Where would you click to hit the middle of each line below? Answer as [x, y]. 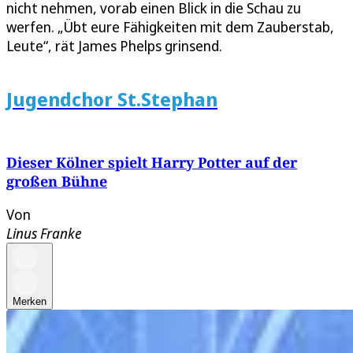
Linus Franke [44, 234]
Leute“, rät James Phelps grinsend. [114, 46]
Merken [30, 302]
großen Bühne [57, 182]
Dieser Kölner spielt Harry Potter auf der [152, 163]
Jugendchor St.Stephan [112, 99]
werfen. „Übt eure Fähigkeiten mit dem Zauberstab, [170, 27]
